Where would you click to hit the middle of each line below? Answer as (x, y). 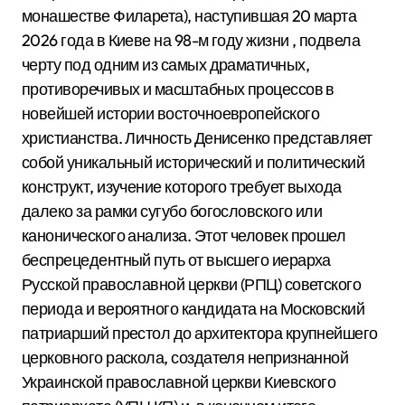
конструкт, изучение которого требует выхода (182, 187)
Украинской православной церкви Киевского (179, 382)
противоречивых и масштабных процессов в (178, 89)
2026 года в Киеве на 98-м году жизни (157, 40)
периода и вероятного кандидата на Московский (193, 309)
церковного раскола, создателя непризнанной (185, 358)
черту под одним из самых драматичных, (166, 65)
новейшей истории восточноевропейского (171, 113)
